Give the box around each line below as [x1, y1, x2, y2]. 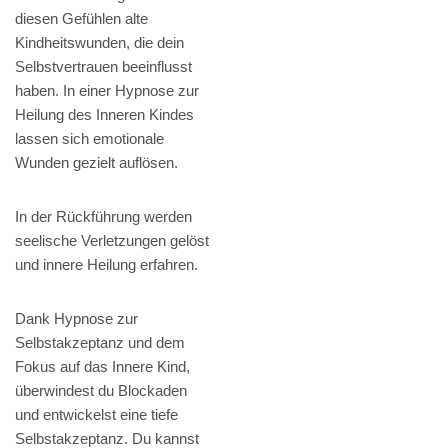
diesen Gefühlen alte [15, 10, 148, 28]
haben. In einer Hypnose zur [15, 82, 199, 100]
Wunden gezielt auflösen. [15, 154, 178, 172]
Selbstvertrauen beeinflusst [15, 58, 192, 76]
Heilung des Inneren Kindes [15, 106, 194, 124]
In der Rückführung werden [15, 208, 192, 226]
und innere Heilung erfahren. [15, 256, 198, 274]
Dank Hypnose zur [15, 310, 138, 328]
